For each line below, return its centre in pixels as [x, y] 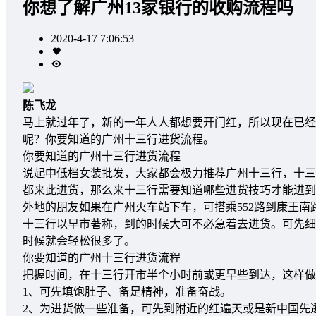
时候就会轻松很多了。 [79, 241]
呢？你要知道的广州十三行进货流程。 [119, 139]
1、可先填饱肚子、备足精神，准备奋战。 [127, 291]
